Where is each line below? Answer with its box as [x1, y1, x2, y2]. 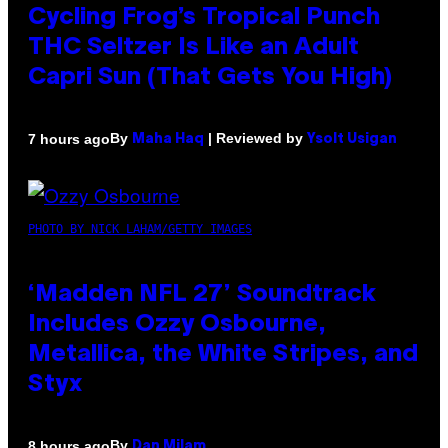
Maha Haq [132, 133, 204, 147]
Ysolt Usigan [307, 133, 397, 147]
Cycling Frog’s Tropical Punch [28, 7, 380, 30]
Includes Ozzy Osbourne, [28, 314, 326, 337]
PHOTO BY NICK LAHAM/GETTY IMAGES [28, 222, 252, 237]
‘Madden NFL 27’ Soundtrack [28, 284, 376, 307]
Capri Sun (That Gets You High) [28, 67, 392, 90]
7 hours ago [28, 130, 110, 147]
